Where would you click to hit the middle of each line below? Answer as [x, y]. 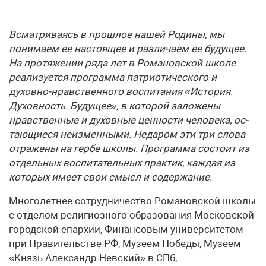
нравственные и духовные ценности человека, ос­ [129, 120]
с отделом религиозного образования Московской [132, 215]
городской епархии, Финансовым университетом [126, 229]
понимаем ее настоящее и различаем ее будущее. [128, 49]
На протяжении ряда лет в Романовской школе [122, 63]
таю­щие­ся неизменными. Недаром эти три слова [127, 134]
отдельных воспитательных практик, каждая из [122, 163]
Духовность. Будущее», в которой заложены [115, 106]
